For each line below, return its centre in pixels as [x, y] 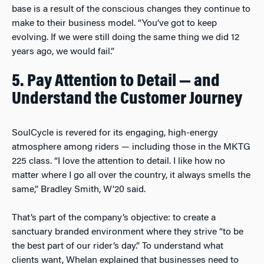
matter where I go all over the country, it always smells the [131, 175]
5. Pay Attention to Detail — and [116, 82]
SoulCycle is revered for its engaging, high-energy [115, 133]
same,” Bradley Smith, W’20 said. [79, 189]
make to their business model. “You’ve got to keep [114, 23]
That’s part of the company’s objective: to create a [114, 218]
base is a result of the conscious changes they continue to [131, 9]
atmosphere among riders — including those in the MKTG [131, 147]
